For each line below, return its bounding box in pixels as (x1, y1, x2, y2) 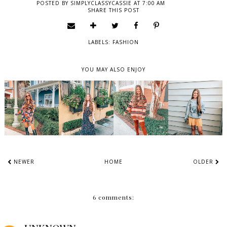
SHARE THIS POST (88, 7, 139, 14)
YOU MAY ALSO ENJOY (82, 66, 145, 73)
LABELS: (88, 39, 112, 46)
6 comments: (93, 193, 134, 201)
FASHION (112, 39, 139, 46)
